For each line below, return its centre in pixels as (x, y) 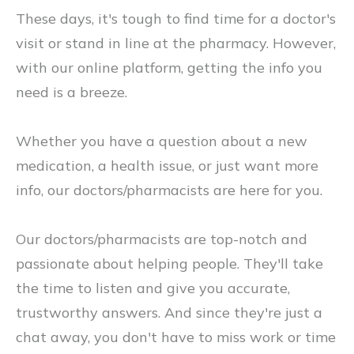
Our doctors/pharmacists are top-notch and (162, 239)
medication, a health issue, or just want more (167, 166)
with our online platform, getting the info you (169, 68)
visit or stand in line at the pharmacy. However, (176, 43)
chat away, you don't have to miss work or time (176, 337)
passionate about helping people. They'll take (169, 264)
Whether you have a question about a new (162, 141)
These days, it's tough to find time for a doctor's (176, 19)
